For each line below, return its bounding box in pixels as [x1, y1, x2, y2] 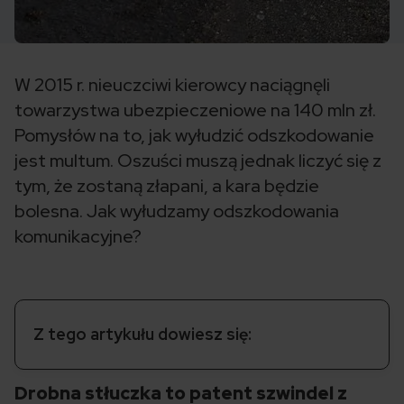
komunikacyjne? [14, 225, 142, 248]
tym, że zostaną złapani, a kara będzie [14, 174, 319, 197]
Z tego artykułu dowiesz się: [33, 324, 252, 344]
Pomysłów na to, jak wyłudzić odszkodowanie [14, 124, 374, 147]
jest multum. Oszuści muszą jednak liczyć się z [14, 149, 381, 172]
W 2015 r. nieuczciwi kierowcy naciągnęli [14, 73, 330, 96]
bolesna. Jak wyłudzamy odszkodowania [14, 199, 339, 223]
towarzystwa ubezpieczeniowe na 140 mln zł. [14, 98, 376, 122]
